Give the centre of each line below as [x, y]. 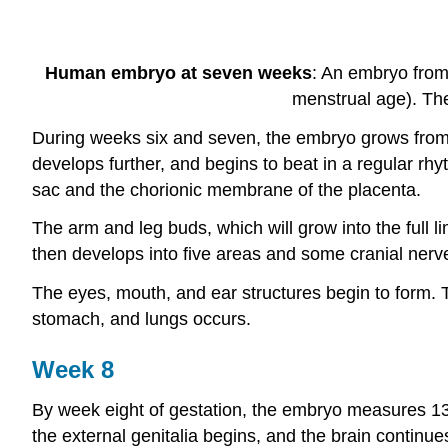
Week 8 [73, 370]
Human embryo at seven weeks [178, 72]
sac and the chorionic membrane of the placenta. [226, 189]
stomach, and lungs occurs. [141, 319]
